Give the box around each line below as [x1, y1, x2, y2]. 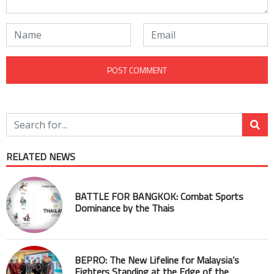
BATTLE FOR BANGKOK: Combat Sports [75, 189, 243, 204]
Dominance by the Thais [75, 201, 174, 215]
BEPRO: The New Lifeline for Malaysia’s [75, 252, 239, 267]
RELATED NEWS [6, 149, 75, 164]
